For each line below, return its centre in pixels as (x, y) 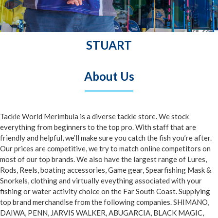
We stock (173, 116)
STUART (109, 45)
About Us (109, 76)
